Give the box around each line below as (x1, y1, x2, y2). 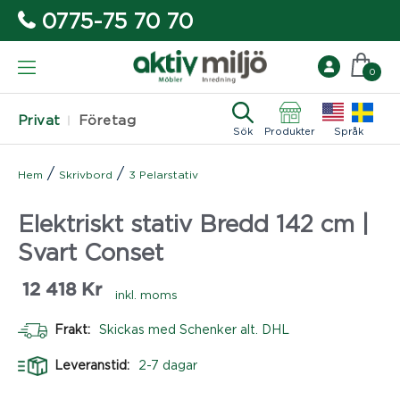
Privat (18, 112, 61, 128)
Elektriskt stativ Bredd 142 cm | (18, 210, 369, 236)
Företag (78, 112, 137, 128)
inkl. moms (115, 287, 178, 301)
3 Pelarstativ (129, 168, 198, 180)
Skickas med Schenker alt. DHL (99, 321, 289, 336)
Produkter (264, 125, 315, 137)
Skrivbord (59, 168, 112, 180)
